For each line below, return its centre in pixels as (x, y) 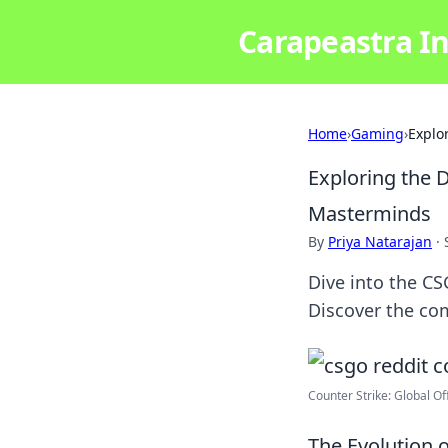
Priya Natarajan (380, 241)
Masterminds (369, 213)
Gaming (377, 133)
